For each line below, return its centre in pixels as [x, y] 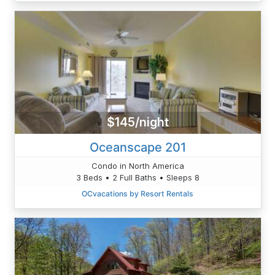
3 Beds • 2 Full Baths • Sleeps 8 [137, 177]
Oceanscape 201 [137, 147]
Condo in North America [137, 165]
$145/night [137, 122]
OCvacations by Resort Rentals [137, 193]
